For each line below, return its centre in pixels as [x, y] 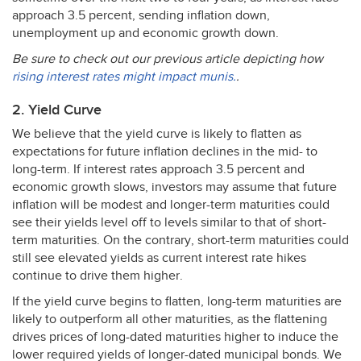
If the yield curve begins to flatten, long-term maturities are [177, 302]
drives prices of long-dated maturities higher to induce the [175, 337]
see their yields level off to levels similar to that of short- [169, 223]
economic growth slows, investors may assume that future [174, 187]
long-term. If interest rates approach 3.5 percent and [158, 170]
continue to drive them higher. [98, 276]
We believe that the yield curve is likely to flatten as [157, 134]
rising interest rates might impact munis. [124, 77]
